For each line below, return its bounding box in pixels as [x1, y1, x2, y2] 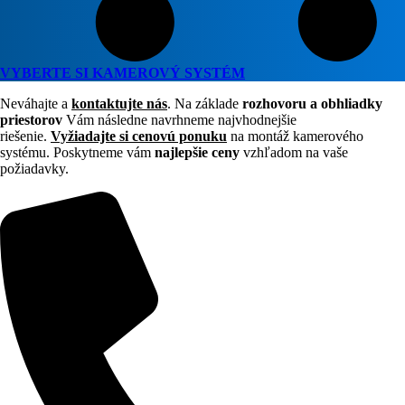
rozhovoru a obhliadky [242, 95, 382, 111]
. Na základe [167, 95, 242, 111]
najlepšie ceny [155, 144, 240, 160]
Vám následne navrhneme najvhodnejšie [62, 111, 297, 127]
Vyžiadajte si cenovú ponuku [51, 127, 227, 144]
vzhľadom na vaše [240, 144, 348, 160]
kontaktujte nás [71, 95, 167, 111]
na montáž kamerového [227, 127, 363, 144]
